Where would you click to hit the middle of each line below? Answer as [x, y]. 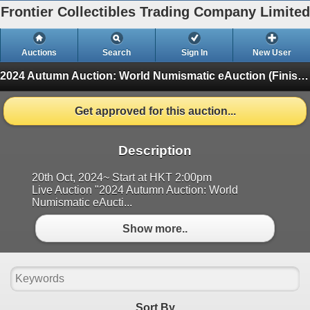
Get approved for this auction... [155, 111]
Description [155, 151]
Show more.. [155, 228]
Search [117, 53]
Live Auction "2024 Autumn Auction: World [135, 190]
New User [272, 53]
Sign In [194, 53]
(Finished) [283, 75]
